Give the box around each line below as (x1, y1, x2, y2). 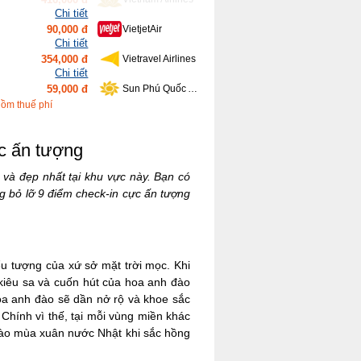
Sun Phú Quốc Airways (187, 53, 197, 64)
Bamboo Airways (122, 83, 196, 94)
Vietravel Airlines (122, 23, 196, 35)
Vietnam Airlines (122, 113, 193, 124)
